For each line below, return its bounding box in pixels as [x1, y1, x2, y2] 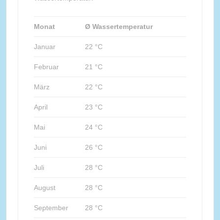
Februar [33, 62, 59, 71]
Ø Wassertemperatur [84, 22, 153, 30]
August [33, 183, 55, 192]
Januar [33, 42, 55, 51]
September [33, 203, 68, 212]
